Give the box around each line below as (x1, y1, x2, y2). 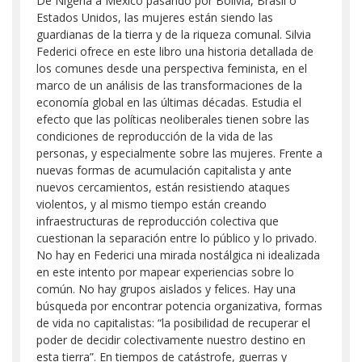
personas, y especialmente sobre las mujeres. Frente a (36, 145, 322, 161)
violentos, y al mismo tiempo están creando (36, 196, 267, 212)
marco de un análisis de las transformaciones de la (36, 78, 302, 93)
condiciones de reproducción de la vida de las (36, 128, 273, 144)
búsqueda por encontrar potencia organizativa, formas (36, 298, 322, 314)
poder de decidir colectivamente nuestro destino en (36, 332, 305, 347)
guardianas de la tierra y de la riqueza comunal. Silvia (36, 27, 311, 42)
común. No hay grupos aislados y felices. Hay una (36, 281, 296, 297)
